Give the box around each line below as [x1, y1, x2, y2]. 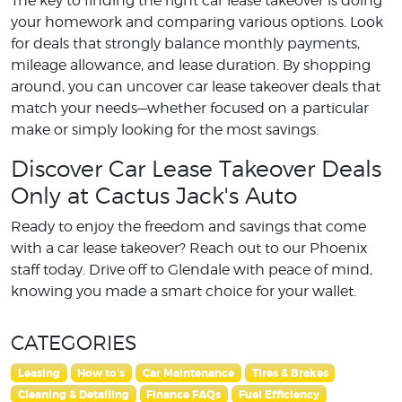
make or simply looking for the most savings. [11, 120, 319, 138]
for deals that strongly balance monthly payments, [11, 34, 360, 52]
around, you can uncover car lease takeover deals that [11, 77, 380, 95]
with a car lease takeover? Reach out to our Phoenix [11, 239, 367, 257]
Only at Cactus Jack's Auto [11, 181, 297, 209]
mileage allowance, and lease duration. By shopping [11, 56, 371, 74]
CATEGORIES [11, 330, 136, 354]
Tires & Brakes [251, 365, 328, 380]
